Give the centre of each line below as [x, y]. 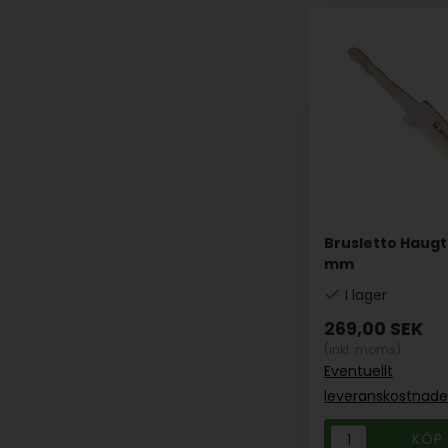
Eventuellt [359, 371]
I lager [366, 295]
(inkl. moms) [363, 350]
